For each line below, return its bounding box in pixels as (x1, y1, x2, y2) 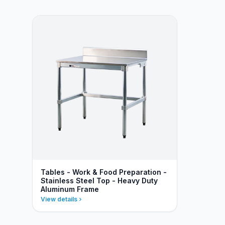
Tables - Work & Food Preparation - (41, 168, 167, 176)
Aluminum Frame (41, 185, 99, 193)
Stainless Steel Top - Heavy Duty (41, 176, 158, 185)
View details (41, 195, 77, 203)
